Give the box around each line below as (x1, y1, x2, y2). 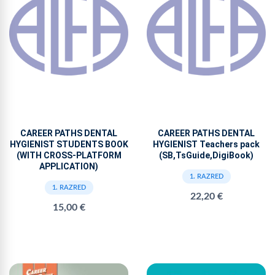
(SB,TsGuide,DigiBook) (159, 150, 254, 160)
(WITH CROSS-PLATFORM (16, 150, 122, 160)
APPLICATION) (39, 161, 98, 171)
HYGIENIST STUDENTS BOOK (9, 139, 128, 149)
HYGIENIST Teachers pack (153, 139, 260, 149)
